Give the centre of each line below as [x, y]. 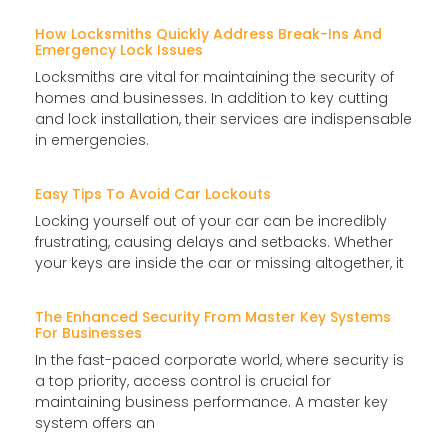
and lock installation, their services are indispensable [223, 118]
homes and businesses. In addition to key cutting [211, 97]
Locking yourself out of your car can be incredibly [211, 220]
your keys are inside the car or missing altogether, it [219, 262]
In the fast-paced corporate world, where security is [219, 359]
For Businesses [88, 332]
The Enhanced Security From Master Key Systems [213, 316]
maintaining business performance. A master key [211, 401]
